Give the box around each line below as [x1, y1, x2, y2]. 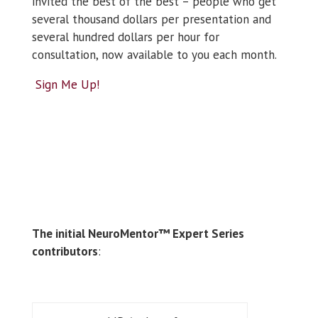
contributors [31, 243, 98, 259]
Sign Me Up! [35, 76, 99, 92]
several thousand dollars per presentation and [31, 11, 271, 27]
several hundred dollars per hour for [31, 28, 219, 45]
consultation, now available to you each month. [31, 46, 277, 62]
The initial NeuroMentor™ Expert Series [31, 225, 244, 241]
